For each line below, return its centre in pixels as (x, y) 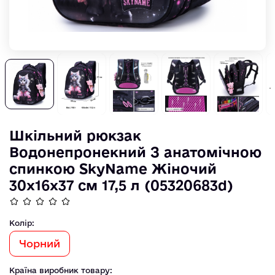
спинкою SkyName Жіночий (113, 168)
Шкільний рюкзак (75, 135)
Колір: (22, 223)
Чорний (40, 243)
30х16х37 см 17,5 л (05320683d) (121, 185)
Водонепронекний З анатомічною (135, 152)
